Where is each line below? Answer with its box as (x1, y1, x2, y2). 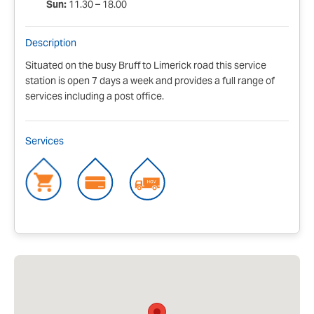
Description (25, 33, 76, 55)
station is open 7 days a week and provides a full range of (25, 71, 275, 93)
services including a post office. (25, 86, 164, 108)
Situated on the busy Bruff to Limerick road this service (25, 55, 266, 77)
